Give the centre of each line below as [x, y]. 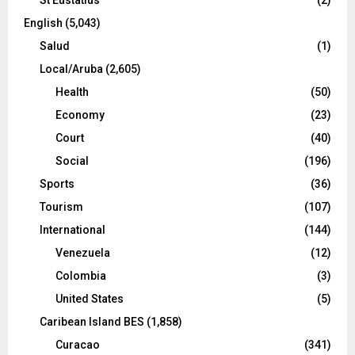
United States [90, 298]
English [43, 23]
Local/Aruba [71, 69]
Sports [57, 183]
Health [72, 92]
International [73, 229]
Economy [80, 115]
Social [72, 160]
